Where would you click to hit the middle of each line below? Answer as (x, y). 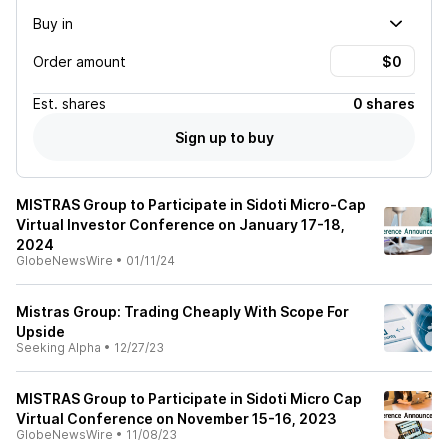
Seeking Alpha (58, 347)
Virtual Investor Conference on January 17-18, (180, 224)
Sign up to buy (224, 137)
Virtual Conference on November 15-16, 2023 (176, 418)
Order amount (79, 61)
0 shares (384, 103)
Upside (40, 331)
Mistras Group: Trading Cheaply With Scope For (182, 311)
